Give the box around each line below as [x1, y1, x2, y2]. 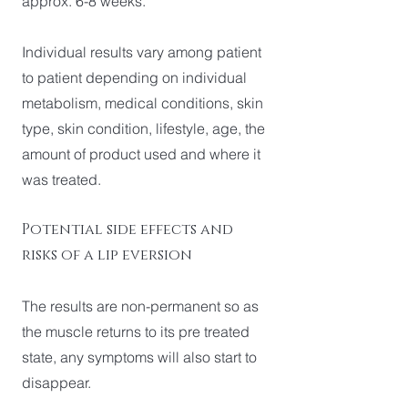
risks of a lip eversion [22, 245, 192, 265]
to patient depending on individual [22, 68, 247, 87]
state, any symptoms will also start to [22, 348, 257, 366]
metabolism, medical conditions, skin [22, 94, 263, 112]
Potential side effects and [22, 219, 233, 240]
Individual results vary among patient [22, 43, 261, 61]
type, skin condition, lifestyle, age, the [22, 119, 265, 138]
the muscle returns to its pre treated [22, 322, 250, 341]
